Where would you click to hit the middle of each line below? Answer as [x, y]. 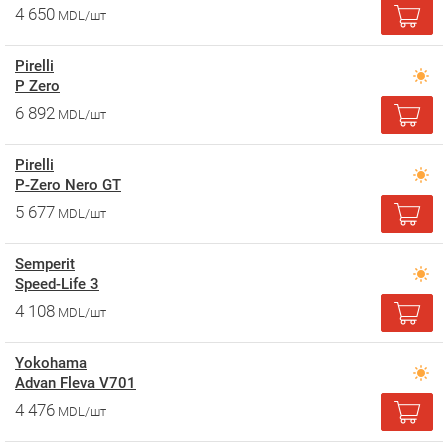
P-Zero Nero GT [68, 185]
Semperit [45, 264]
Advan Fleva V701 [75, 383]
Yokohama [51, 363]
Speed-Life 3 [57, 284]
